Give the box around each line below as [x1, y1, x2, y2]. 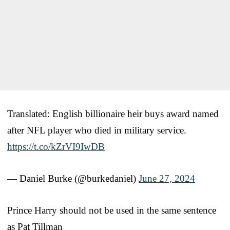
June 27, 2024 [139, 172, 195, 184]
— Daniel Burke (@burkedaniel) [7, 172, 139, 184]
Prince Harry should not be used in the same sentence [7, 204, 216, 216]
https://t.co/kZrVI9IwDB [7, 141, 105, 152]
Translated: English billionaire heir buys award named [7, 108, 219, 119]
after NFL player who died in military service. [7, 124, 186, 136]
